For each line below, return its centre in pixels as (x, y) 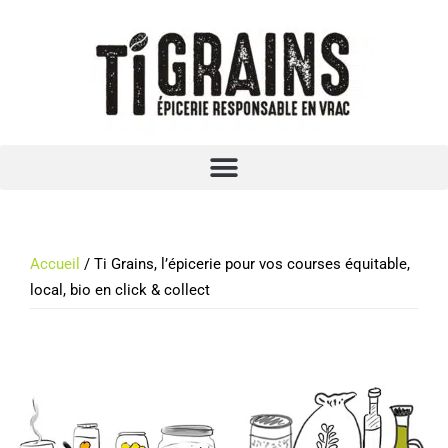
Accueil (55, 264)
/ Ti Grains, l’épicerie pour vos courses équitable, (245, 264)
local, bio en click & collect (120, 290)
